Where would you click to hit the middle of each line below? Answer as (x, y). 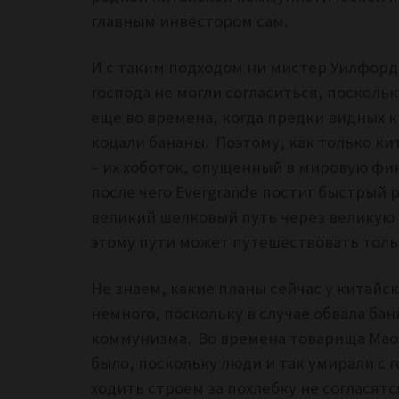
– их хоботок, (142, 167)
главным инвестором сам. (191, 21)
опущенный (237, 167)
